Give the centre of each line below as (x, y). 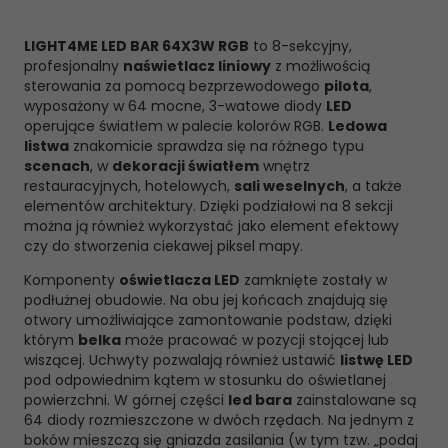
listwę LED (376, 360)
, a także (373, 186)
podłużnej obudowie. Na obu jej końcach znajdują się (206, 300)
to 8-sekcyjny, (300, 46)
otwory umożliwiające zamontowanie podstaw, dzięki (208, 320)
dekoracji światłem (185, 166)
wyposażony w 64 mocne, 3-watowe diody (175, 106)
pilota (346, 86)
